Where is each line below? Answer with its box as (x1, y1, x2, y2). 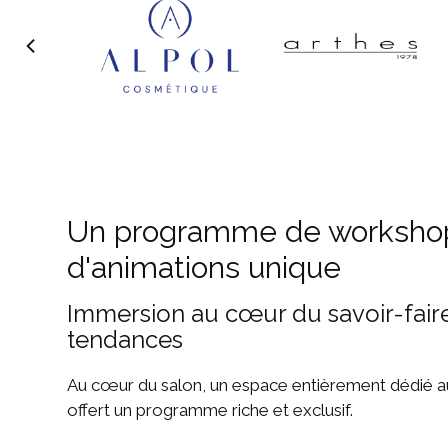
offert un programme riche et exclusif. (67, 399, 358, 420)
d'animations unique (67, 249, 342, 285)
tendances (67, 324, 184, 354)
